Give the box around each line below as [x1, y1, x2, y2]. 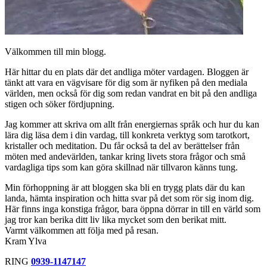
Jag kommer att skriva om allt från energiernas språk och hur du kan [5, 119, 259, 130]
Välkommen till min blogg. [5, 46, 106, 57]
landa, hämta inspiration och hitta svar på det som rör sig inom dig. [5, 193, 254, 204]
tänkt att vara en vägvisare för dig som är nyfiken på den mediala [5, 77, 247, 88]
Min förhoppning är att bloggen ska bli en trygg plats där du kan [5, 182, 245, 193]
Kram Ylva [5, 236, 46, 247]
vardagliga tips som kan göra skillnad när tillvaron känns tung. [5, 162, 238, 173]
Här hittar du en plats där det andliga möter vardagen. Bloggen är [5, 67, 249, 77]
